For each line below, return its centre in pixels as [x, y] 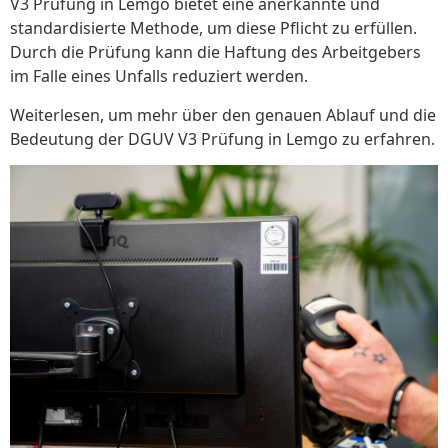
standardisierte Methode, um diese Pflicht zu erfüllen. [213, 28]
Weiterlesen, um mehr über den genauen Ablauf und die [223, 114]
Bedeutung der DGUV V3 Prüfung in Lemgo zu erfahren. [222, 138]
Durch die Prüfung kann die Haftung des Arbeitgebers [215, 52]
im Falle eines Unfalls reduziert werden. [159, 76]
